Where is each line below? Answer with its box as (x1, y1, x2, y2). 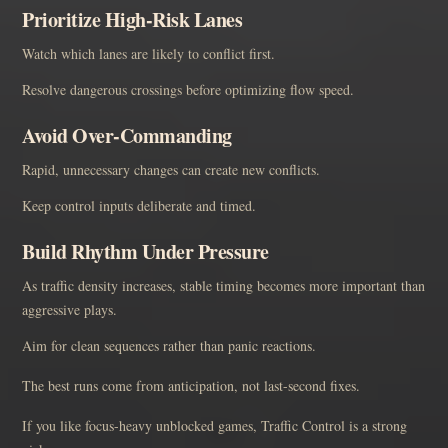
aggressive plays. (22, 299, 117, 319)
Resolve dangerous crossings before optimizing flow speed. (22, 79, 354, 99)
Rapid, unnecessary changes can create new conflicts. (22, 159, 320, 179)
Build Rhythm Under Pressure (22, 236, 269, 266)
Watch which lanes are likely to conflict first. (22, 43, 275, 63)
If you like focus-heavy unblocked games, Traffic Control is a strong (22, 415, 407, 435)
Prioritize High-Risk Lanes (22, 4, 242, 34)
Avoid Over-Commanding (22, 120, 232, 150)
